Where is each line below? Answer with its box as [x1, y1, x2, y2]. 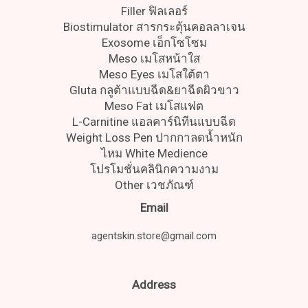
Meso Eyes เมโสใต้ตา [98, 67, 210, 82]
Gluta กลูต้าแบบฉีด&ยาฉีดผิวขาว [69, 83, 239, 98]
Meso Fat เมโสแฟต [104, 99, 203, 113]
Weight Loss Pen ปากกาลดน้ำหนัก [65, 131, 243, 145]
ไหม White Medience [100, 146, 208, 161]
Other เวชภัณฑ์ [114, 178, 194, 192]
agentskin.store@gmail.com [91, 230, 217, 243]
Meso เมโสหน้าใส [108, 52, 200, 66]
